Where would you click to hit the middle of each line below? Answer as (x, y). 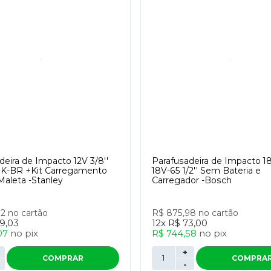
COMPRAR (63, 258)
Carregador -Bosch (192, 180)
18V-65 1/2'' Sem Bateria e (207, 171)
